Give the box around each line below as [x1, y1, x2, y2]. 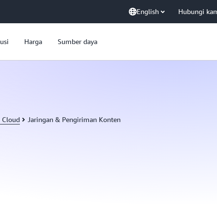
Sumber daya [58, 37, 97, 46]
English [137, 7, 159, 15]
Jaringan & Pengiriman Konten [28, 115, 121, 124]
